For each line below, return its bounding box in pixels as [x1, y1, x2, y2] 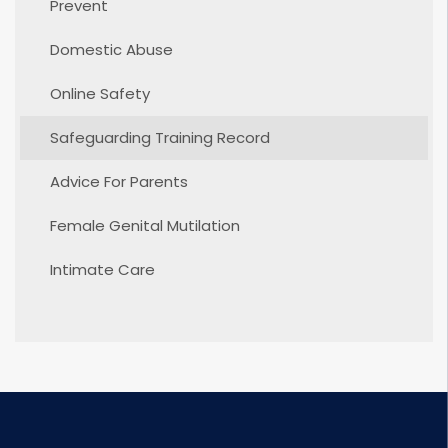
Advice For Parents [50, 171, 188, 192]
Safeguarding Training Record [50, 127, 270, 148]
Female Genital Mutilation [50, 215, 240, 236]
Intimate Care [50, 259, 155, 280]
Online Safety [50, 83, 150, 104]
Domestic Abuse [50, 39, 173, 60]
